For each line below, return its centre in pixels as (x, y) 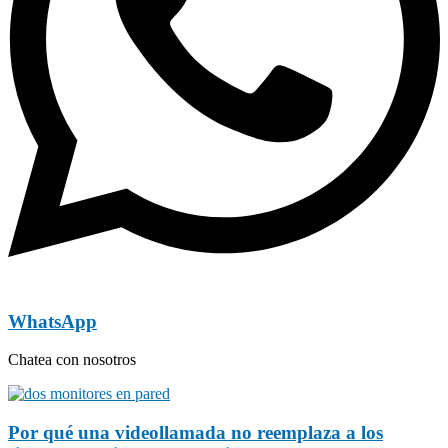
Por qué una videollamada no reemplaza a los (195, 433)
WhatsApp (52, 321)
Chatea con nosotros (72, 360)
